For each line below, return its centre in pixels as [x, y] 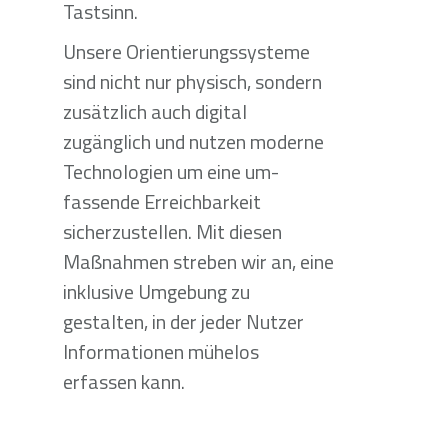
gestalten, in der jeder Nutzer [183, 321]
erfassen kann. [123, 381]
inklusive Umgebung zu [156, 291]
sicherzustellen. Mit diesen [172, 231]
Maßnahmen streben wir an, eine [198, 261]
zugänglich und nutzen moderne [193, 141]
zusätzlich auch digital [154, 111]
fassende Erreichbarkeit [161, 201]
